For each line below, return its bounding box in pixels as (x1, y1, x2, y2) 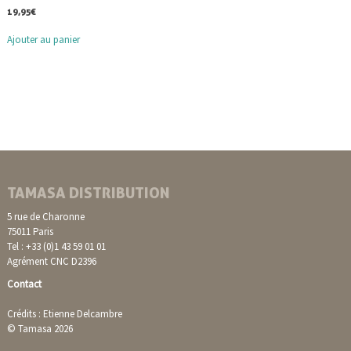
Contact (6, 277, 42, 291)
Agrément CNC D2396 (6, 254, 96, 268)
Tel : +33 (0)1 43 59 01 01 (6, 239, 106, 253)
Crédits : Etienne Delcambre (6, 306, 122, 320)
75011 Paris (6, 224, 53, 238)
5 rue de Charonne (6, 209, 85, 223)
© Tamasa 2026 (6, 321, 73, 335)
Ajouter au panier (6, 33, 80, 47)
